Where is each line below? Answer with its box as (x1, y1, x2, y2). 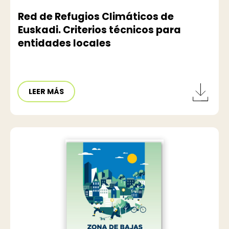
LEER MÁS (29, 86, 64, 97)
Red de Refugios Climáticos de (18, 9, 174, 24)
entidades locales (18, 36, 111, 50)
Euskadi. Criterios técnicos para (18, 22, 181, 37)
